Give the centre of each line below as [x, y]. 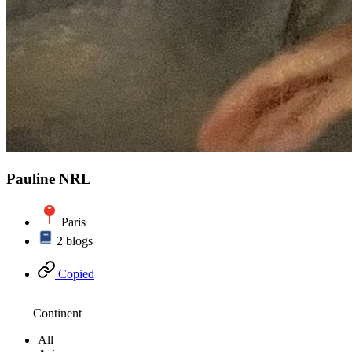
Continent [57, 313]
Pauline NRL [49, 178]
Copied [76, 273]
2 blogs [75, 240]
